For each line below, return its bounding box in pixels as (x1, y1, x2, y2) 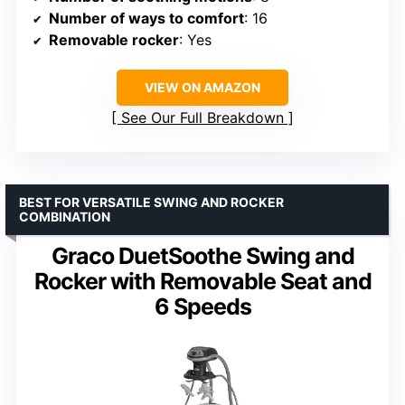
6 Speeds (154, 293, 251, 321)
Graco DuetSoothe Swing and (51, 242, 354, 270)
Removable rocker (49, 31, 179, 50)
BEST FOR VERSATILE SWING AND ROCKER (19, 194, 284, 211)
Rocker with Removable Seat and (33, 268, 372, 296)
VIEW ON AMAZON (145, 80, 260, 96)
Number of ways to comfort (49, 9, 244, 28)
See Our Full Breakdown (121, 108, 284, 127)
